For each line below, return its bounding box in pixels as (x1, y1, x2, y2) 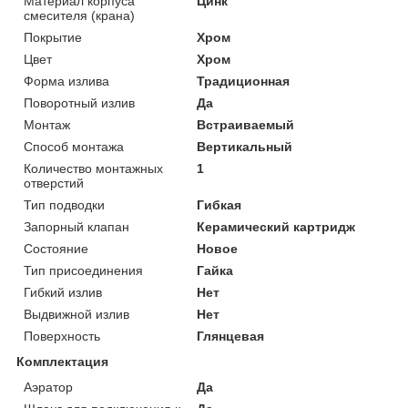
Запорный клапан (24, 219, 129, 234)
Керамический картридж (197, 219, 356, 234)
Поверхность (24, 328, 100, 343)
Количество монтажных (24, 160, 163, 176)
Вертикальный (197, 138, 293, 154)
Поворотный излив (24, 95, 135, 110)
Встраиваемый (197, 117, 295, 132)
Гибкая (197, 197, 242, 212)
